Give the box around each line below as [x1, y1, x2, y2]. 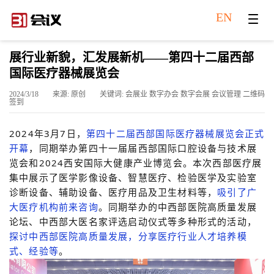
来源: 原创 [53, 89, 87, 98]
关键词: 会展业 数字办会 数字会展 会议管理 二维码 [100, 89, 265, 98]
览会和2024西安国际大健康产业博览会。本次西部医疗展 [9, 156, 262, 169]
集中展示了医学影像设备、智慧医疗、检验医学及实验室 [9, 171, 257, 183]
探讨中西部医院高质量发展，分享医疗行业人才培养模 [9, 229, 247, 242]
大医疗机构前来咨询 [9, 200, 98, 213]
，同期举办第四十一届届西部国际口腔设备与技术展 [29, 141, 257, 154]
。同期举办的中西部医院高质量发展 [98, 200, 257, 213]
